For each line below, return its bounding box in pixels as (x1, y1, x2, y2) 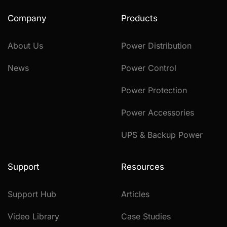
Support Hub (8, 189, 56, 200)
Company (8, 13, 47, 24)
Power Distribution (121, 41, 192, 51)
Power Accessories (121, 107, 194, 118)
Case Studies (121, 211, 171, 222)
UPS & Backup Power (121, 130, 203, 140)
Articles (121, 189, 149, 200)
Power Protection (121, 85, 187, 96)
